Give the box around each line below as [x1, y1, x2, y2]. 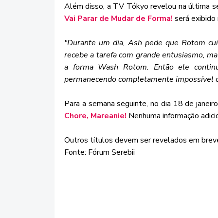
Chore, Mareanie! [64, 110, 127, 121]
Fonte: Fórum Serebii [64, 147, 135, 158]
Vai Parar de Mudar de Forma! [64, 13, 173, 24]
